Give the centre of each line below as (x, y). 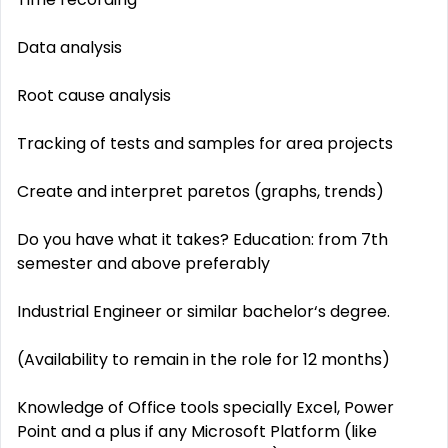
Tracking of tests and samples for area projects (205, 143)
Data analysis (69, 47)
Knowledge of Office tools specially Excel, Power (205, 407)
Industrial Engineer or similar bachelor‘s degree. (203, 311)
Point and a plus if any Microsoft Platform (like (197, 431)
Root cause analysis (94, 95)
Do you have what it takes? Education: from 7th (202, 239)
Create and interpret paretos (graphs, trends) (200, 191)
